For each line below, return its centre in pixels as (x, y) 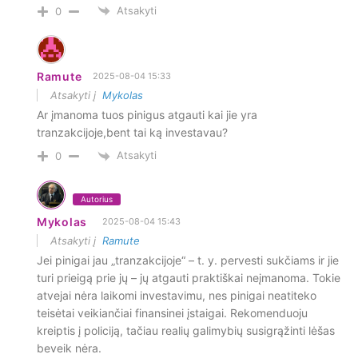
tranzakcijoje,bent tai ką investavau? (132, 133)
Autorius (97, 199)
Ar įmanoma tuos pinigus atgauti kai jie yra (147, 115)
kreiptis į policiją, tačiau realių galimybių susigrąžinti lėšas (186, 330)
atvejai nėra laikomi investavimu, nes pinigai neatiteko (177, 295)
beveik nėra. (69, 348)
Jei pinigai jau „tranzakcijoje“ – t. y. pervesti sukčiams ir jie (188, 260)
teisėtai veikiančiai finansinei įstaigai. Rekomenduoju (172, 312)
